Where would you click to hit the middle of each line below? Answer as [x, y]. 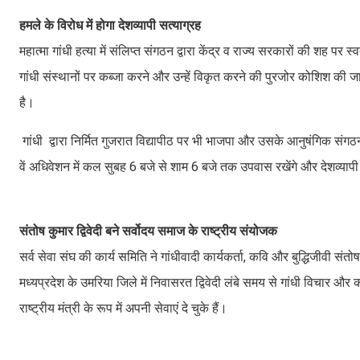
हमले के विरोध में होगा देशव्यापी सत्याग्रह [110, 25]
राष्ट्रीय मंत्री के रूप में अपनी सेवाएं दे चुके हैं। [125, 308]
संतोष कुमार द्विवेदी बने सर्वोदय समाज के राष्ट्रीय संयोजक [148, 231]
